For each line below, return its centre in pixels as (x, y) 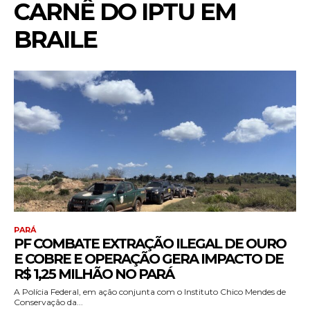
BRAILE (55, 40)
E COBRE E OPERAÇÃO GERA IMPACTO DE (148, 259)
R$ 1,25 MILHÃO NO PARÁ (94, 274)
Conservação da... (48, 302)
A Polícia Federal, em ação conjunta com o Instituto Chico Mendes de (150, 292)
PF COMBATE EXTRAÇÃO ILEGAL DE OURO (150, 244)
